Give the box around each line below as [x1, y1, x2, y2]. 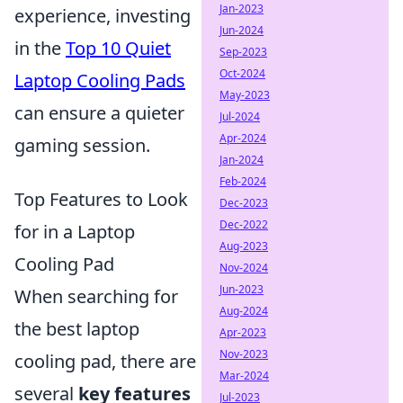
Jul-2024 [219, 109, 260, 124]
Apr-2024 [219, 130, 266, 146]
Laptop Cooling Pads [14, 68, 185, 93]
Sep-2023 [219, 44, 267, 59]
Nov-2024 [219, 260, 268, 275]
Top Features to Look [14, 187, 188, 211]
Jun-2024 [219, 22, 264, 38]
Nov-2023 [219, 346, 268, 362]
